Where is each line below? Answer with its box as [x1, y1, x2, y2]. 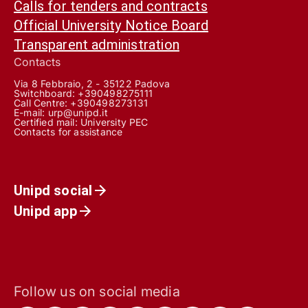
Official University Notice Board [14, 16, 209, 34]
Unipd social [14, 181, 93, 199]
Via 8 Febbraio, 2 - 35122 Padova [14, 77, 170, 89]
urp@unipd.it [47, 106, 108, 118]
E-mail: [14, 106, 48, 118]
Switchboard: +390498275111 [14, 87, 153, 99]
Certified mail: [14, 115, 81, 128]
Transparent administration [14, 36, 179, 53]
